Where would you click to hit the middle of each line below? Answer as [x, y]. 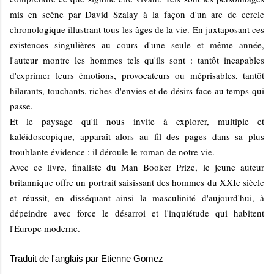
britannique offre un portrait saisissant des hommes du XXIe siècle [137, 182]
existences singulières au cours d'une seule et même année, [137, 44]
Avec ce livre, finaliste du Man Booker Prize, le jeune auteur [137, 167]
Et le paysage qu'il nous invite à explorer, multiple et [137, 121]
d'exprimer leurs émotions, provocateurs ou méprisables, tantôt [137, 75]
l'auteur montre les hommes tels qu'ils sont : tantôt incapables [137, 60]
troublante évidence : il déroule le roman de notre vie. [112, 151]
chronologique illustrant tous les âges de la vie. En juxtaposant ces [137, 29]
